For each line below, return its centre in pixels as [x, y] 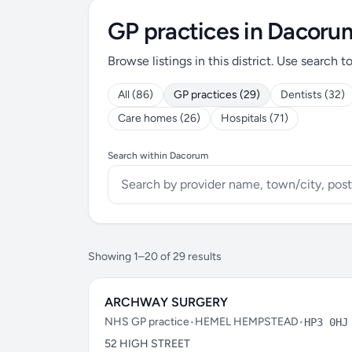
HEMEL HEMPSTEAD [247, 322]
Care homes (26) [159, 118]
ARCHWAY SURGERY [166, 302]
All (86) [136, 95]
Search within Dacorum [158, 156]
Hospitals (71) [255, 118]
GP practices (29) [217, 95]
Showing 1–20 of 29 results [155, 257]
